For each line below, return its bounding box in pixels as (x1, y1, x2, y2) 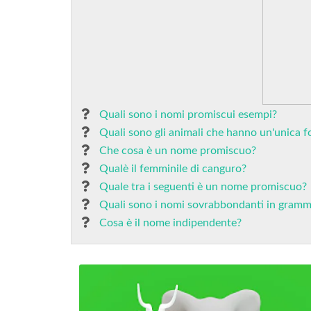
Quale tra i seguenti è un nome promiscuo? (99, 181, 307, 192)
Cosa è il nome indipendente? (99, 217, 242, 228)
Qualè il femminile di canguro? (99, 163, 246, 174)
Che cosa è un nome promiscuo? (99, 145, 256, 156)
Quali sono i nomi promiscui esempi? (99, 109, 277, 120)
